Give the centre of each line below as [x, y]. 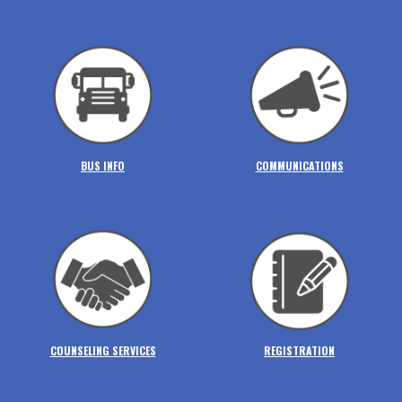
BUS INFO [103, 166]
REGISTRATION [299, 351]
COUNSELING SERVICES [103, 351]
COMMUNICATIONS [299, 166]
